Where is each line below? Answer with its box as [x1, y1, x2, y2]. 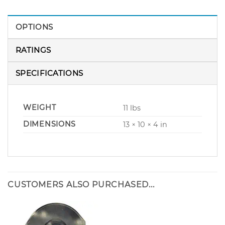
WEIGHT [23, 103, 56, 113]
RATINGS [16, 45, 51, 55]
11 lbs [123, 103, 141, 113]
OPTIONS [16, 22, 53, 32]
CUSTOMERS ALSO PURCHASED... [8, 180, 155, 190]
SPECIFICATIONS [16, 68, 83, 78]
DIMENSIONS [23, 120, 76, 129]
